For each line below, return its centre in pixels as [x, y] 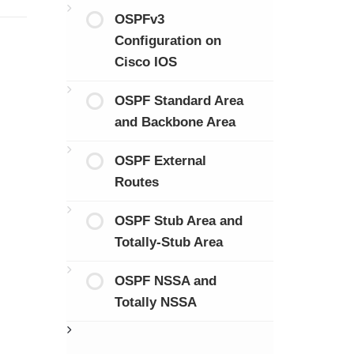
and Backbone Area [175, 122]
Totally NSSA [156, 302]
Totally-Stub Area [169, 242]
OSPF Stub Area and [179, 220]
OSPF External [160, 160]
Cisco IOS [146, 62]
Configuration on [168, 40]
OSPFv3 [139, 19]
